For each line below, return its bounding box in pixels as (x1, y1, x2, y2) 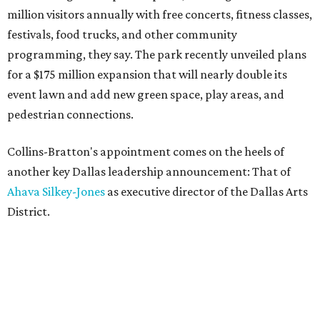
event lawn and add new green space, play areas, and (7, 86, 284, 101)
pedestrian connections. (7, 106, 134, 121)
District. (7, 204, 50, 219)
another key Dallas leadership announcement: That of (7, 164, 291, 179)
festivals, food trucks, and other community (7, 26, 237, 41)
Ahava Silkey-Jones (7, 184, 105, 199)
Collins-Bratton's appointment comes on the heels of (7, 144, 284, 159)
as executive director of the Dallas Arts (105, 184, 308, 199)
